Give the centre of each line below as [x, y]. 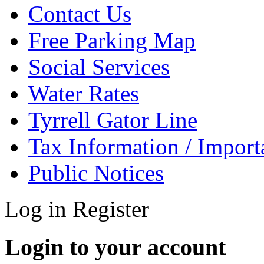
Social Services [99, 67]
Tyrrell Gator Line [113, 120]
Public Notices [96, 173]
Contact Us [80, 14]
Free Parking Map [112, 40]
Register [111, 209]
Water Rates [84, 93]
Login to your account [115, 247]
